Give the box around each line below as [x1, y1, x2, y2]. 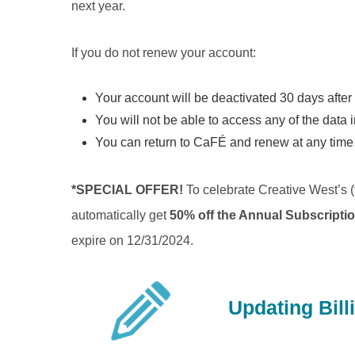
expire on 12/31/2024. [71, 234, 194, 247]
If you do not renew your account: [71, 46, 257, 59]
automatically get [71, 208, 170, 222]
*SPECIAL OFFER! [71, 183, 184, 197]
